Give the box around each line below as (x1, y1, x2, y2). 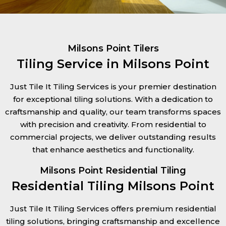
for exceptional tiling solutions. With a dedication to (13, 94, 213, 104)
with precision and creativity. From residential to (20, 120, 206, 129)
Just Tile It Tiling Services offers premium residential (10, 204, 216, 213)
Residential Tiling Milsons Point (12, 179, 214, 193)
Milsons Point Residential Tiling (40, 165, 186, 176)
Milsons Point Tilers (67, 43, 159, 54)
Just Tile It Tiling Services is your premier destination (10, 82, 216, 91)
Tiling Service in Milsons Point (17, 56, 209, 71)
